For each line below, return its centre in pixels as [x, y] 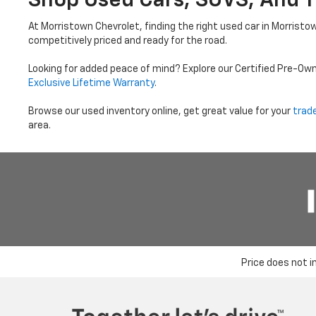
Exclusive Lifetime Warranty [91, 83]
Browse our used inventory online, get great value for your [160, 111]
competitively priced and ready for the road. [128, 41]
